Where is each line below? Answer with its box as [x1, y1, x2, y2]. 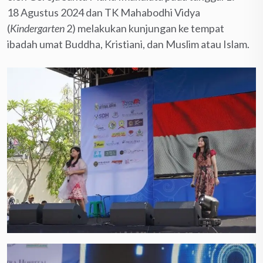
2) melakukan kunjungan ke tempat [65, 22, 224, 35]
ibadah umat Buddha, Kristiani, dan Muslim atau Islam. [7, 38, 249, 51]
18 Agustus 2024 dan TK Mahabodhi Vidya [7, 6, 200, 19]
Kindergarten [10, 22, 65, 35]
